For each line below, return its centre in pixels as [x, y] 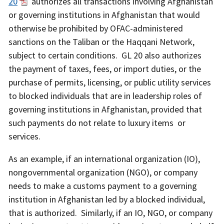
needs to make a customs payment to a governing [103, 186]
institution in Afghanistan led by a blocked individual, [107, 199]
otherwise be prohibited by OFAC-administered [96, 28]
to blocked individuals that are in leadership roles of [105, 96]
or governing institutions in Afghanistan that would [104, 15]
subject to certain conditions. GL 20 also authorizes [105, 55]
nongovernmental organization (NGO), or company [103, 172]
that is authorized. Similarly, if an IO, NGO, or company [110, 213]
